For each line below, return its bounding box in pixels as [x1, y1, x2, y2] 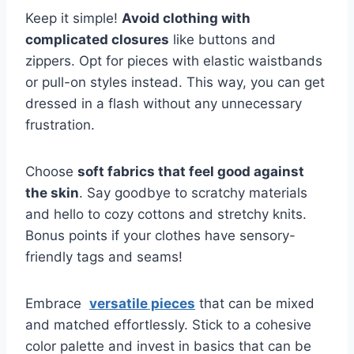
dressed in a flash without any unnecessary [25, 95, 302, 111]
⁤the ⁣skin [25, 184, 79, 201]
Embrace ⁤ [25, 295, 89, 311]
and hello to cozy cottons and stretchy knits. [25, 205, 307, 222]
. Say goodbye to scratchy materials [79, 184, 307, 201]
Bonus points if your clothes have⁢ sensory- [25, 227, 296, 243]
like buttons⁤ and [169, 31, 276, 47]
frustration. [25, 116, 95, 133]
